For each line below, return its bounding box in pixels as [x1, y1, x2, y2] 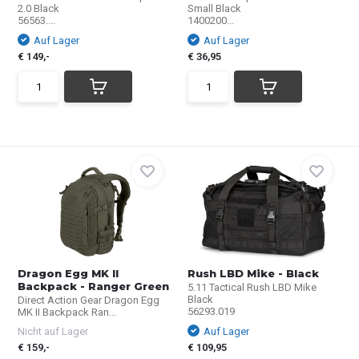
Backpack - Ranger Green [18, 280, 170, 292]
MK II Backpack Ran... [18, 306, 117, 318]
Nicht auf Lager [18, 325, 89, 337]
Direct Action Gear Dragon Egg [18, 294, 160, 306]
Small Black [188, 2, 241, 14]
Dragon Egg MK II [18, 267, 119, 280]
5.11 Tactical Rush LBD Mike [188, 281, 317, 293]
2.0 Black [18, 2, 60, 14]
